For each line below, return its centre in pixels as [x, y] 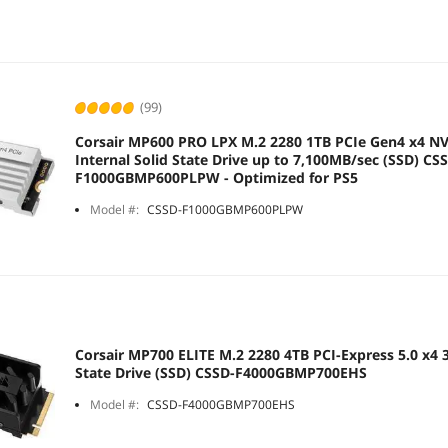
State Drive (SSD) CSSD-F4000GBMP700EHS [221, 373]
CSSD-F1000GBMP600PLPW [225, 210]
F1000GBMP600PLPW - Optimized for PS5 [217, 178]
